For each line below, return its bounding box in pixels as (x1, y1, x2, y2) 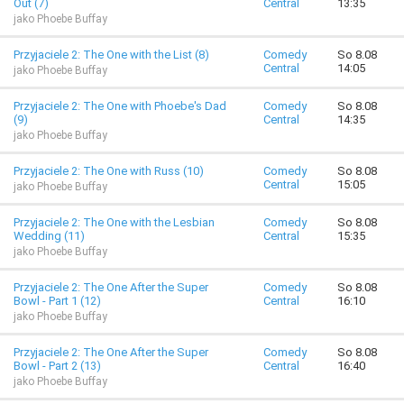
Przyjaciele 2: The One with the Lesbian (14, 216, 215, 229)
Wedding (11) (14, 229, 85, 243)
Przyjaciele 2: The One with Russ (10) (14, 164, 204, 178)
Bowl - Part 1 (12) (14, 294, 101, 308)
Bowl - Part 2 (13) (14, 359, 101, 372)
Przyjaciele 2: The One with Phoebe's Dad (14, 99, 226, 113)
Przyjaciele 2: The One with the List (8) (14, 48, 209, 61)
